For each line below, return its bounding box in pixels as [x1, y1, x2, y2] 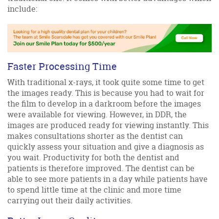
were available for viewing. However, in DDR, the [7, 109, 187, 120]
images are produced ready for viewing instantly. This [7, 119, 209, 131]
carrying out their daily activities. [7, 195, 132, 206]
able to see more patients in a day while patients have [7, 173, 208, 184]
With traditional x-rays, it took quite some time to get [7, 76, 204, 88]
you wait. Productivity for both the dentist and [7, 152, 179, 163]
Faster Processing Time [7, 59, 117, 73]
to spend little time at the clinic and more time [7, 184, 181, 195]
